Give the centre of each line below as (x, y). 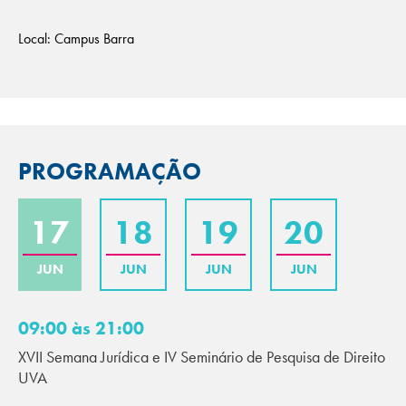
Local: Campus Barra (76, 39)
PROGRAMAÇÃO (110, 171)
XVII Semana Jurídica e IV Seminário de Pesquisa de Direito (202, 357)
